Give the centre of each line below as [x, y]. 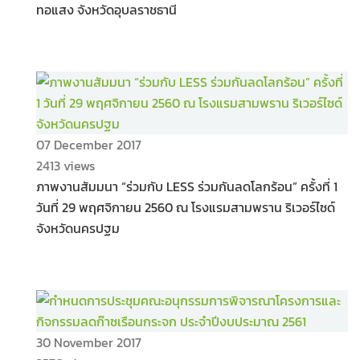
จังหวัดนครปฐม [78, 228]
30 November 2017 [89, 342]
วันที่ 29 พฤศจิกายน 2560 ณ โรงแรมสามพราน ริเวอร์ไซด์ [186, 207]
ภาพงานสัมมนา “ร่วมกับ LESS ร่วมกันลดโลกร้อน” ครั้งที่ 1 [187, 186]
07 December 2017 [89, 145]
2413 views [65, 166]
